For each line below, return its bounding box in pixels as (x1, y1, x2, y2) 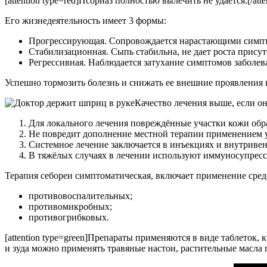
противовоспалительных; (29, 191, 132, 201)
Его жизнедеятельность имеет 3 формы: (5, 15, 166, 26)
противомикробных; (29, 201, 112, 212)
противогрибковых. (29, 212, 109, 223)
